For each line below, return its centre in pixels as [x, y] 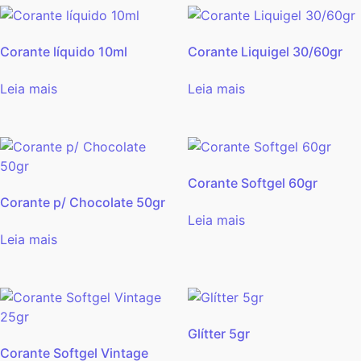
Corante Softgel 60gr [252, 183]
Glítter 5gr [218, 333]
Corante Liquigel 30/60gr [265, 51]
